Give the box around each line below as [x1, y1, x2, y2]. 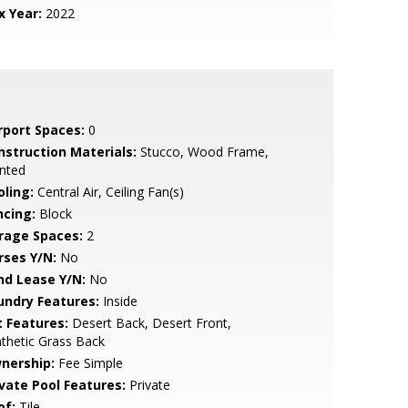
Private [125, 376, 170, 393]
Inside [98, 292, 138, 310]
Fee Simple [54, 354, 123, 372]
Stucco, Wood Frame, [136, 143, 269, 160]
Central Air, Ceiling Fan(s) [33, 183, 184, 200]
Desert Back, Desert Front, [67, 314, 231, 331]
